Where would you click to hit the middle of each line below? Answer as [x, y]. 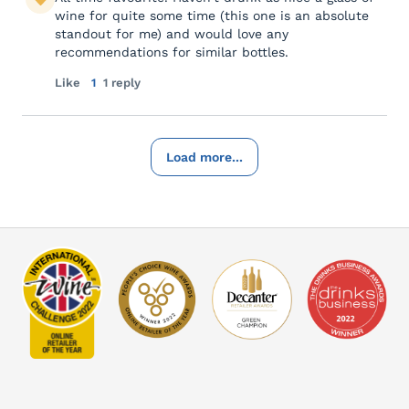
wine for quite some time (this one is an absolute [212, 16]
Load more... [204, 157]
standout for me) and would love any [172, 34]
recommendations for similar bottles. [172, 52]
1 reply [122, 83]
